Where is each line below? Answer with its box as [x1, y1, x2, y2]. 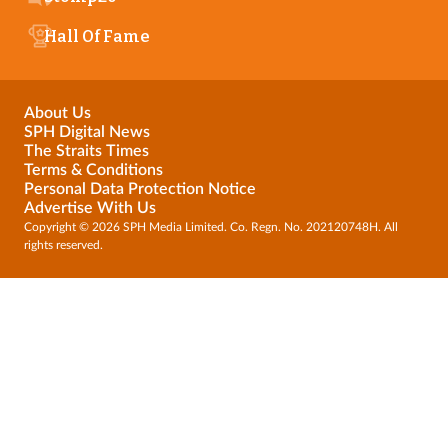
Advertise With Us [24, 200, 156, 216]
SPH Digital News [24, 124, 150, 140]
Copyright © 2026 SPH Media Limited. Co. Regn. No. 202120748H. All [24, 221, 398, 233]
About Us [24, 105, 91, 121]
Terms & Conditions [24, 162, 163, 178]
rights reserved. [24, 239, 103, 251]
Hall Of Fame [44, 26, 150, 46]
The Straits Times [24, 143, 149, 159]
